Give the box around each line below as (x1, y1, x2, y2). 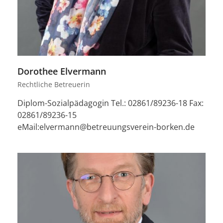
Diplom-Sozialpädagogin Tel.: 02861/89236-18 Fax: (17, 98, 204, 109)
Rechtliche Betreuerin (17, 80, 90, 90)
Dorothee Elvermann (17, 65, 106, 78)
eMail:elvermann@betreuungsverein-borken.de (17, 121, 195, 133)
